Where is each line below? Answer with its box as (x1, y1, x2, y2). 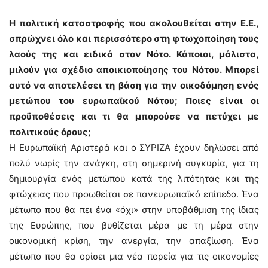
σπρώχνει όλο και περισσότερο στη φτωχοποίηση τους (9, 33, 259, 44)
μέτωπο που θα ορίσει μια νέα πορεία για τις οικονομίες (9, 251, 259, 262)
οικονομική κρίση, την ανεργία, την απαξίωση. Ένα (9, 235, 259, 246)
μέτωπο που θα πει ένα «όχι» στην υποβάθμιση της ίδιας (9, 204, 259, 215)
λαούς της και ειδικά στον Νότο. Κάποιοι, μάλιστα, (9, 48, 259, 60)
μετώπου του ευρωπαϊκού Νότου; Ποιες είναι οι (9, 95, 259, 106)
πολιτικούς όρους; (9, 126, 91, 138)
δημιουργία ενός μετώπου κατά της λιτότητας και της (9, 173, 259, 184)
